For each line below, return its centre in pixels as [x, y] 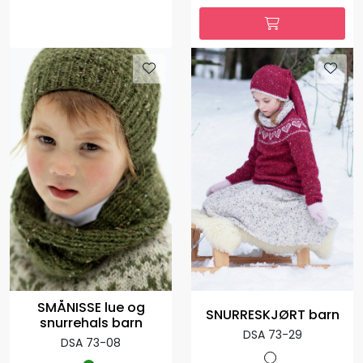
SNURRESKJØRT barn [272, 315]
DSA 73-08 [91, 342]
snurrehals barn [91, 322]
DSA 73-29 [272, 335]
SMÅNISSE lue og [91, 307]
